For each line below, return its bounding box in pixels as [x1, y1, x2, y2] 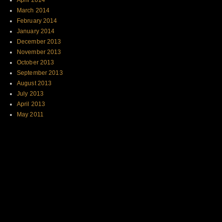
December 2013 [17, 38, 61, 46]
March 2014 [17, 7, 50, 14]
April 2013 [17, 101, 46, 108]
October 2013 [17, 59, 55, 66]
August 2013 [17, 80, 52, 87]
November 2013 [17, 49, 61, 56]
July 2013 [17, 90, 44, 98]
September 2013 [17, 69, 63, 77]
